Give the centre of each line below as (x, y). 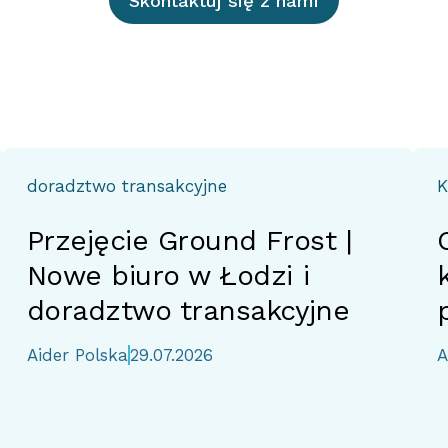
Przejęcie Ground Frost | (189, 240)
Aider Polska (77, 355)
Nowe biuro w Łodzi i (168, 275)
